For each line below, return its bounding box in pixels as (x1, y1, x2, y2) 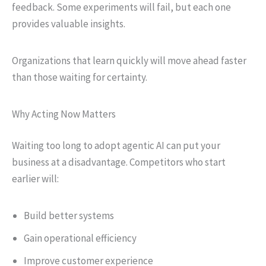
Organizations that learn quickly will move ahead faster (12, 53, 246, 67)
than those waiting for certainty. (12, 70, 147, 84)
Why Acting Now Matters (12, 107, 116, 121)
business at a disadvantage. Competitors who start (12, 156, 226, 169)
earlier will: (12, 172, 59, 185)
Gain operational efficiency (24, 232, 137, 245)
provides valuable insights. (12, 17, 125, 30)
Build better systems (24, 209, 114, 222)
